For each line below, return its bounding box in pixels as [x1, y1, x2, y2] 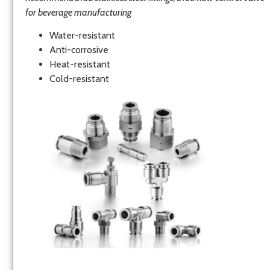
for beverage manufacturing [25, 6, 131, 18]
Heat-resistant [49, 58, 110, 71]
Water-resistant [49, 30, 115, 42]
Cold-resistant [49, 73, 109, 85]
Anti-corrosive [49, 44, 108, 56]
